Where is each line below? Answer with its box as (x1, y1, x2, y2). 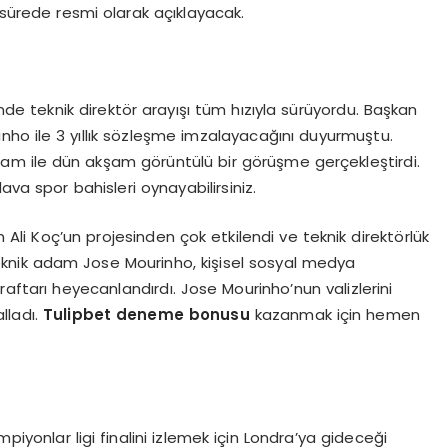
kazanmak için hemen (249, 303, 420, 325)
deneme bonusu (116, 303, 250, 325)
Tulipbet (42, 303, 112, 325)
